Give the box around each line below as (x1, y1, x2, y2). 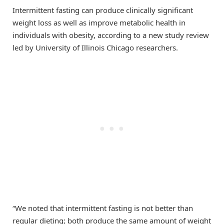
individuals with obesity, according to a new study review (12, 29, 209, 40)
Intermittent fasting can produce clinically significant (12, 4, 193, 15)
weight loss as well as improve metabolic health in (12, 17, 185, 27)
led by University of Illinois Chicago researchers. (12, 42, 178, 52)
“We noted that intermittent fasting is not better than (12, 203, 193, 213)
